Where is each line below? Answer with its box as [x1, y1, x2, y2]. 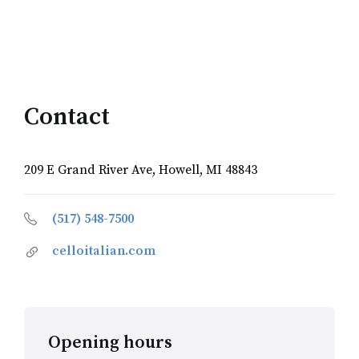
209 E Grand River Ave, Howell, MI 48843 [24, 162, 257, 179]
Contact [24, 102, 110, 133]
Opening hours [48, 332, 172, 354]
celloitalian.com [52, 243, 155, 260]
